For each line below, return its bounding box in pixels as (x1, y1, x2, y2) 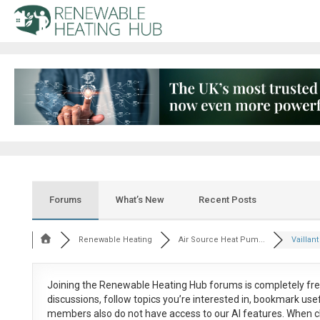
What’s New (115, 194, 164, 206)
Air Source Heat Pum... (179, 235, 266, 245)
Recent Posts (198, 194, 256, 206)
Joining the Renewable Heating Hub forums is (46, 279, 254, 291)
